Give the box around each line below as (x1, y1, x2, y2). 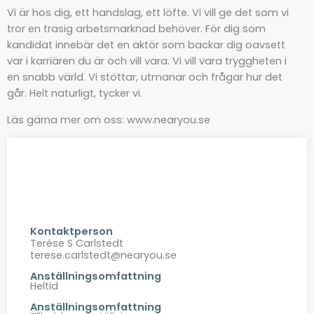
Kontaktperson (30, 224, 113, 239)
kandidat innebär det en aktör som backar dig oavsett (7, 37, 285, 52)
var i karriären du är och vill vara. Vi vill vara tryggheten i (7, 53, 287, 68)
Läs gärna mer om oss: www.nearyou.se (7, 112, 210, 127)
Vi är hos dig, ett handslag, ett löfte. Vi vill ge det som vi (7, 5, 289, 20)
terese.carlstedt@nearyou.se (30, 248, 177, 263)
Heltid (30, 279, 58, 294)
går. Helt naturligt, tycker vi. (7, 86, 142, 100)
